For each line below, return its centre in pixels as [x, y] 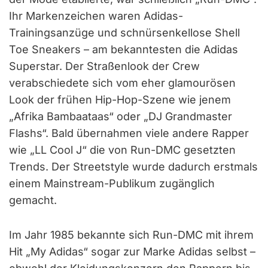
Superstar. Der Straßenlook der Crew [104, 66]
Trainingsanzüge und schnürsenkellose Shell [124, 32]
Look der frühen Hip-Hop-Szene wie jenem [120, 99]
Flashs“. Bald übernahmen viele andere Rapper [129, 133]
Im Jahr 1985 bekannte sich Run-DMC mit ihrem [131, 234]
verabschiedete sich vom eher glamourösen [122, 83]
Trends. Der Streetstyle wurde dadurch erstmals [133, 166]
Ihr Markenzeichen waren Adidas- [96, 16]
